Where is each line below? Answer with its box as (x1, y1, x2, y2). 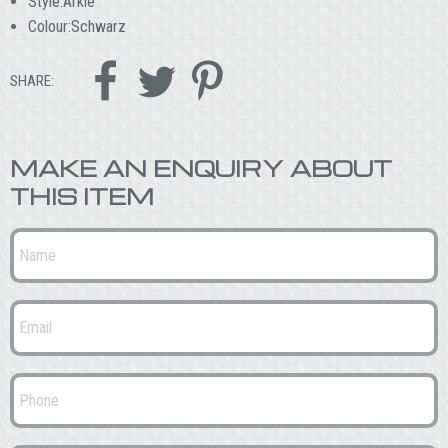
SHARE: (10, 71, 54, 90)
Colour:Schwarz (27, 17, 126, 37)
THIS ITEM (10, 181, 154, 210)
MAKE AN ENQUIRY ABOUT (10, 153, 392, 182)
